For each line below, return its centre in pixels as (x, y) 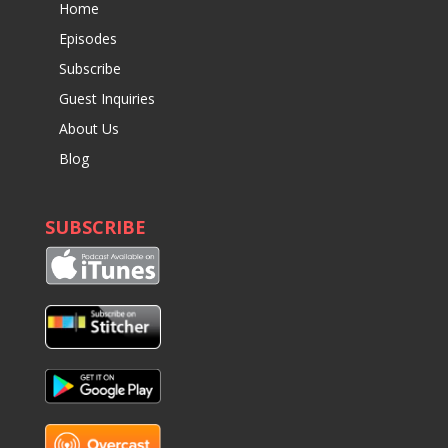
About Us (88, 128)
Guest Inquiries (106, 98)
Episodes (87, 38)
